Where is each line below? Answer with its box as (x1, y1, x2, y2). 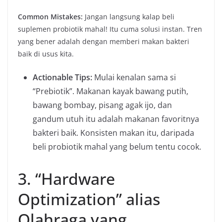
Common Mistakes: (18, 12, 83, 22)
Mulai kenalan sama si (92, 72, 176, 83)
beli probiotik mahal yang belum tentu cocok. (33, 141, 201, 153)
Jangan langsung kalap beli (83, 12, 174, 22)
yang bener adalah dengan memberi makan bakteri (18, 37, 189, 47)
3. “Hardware (18, 168, 115, 190)
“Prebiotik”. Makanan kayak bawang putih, (33, 86, 188, 97)
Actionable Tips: (33, 72, 92, 83)
